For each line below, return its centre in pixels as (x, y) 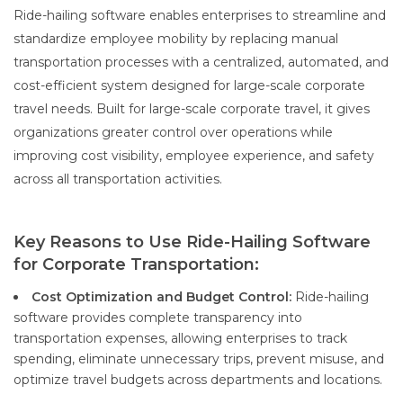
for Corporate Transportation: (136, 265)
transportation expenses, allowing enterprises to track (180, 339)
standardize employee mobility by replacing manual (176, 39)
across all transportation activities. (118, 179)
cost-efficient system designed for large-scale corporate (189, 86)
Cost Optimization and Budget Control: (161, 297)
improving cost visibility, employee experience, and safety (194, 156)
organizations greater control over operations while (173, 133)
